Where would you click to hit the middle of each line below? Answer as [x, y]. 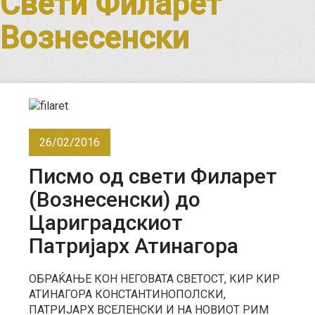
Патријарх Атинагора [134, 245]
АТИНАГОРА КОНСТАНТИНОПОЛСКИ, [127, 294]
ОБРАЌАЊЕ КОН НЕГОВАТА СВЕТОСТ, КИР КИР [154, 278]
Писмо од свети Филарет [153, 176]
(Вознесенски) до [115, 199]
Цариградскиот [106, 222]
